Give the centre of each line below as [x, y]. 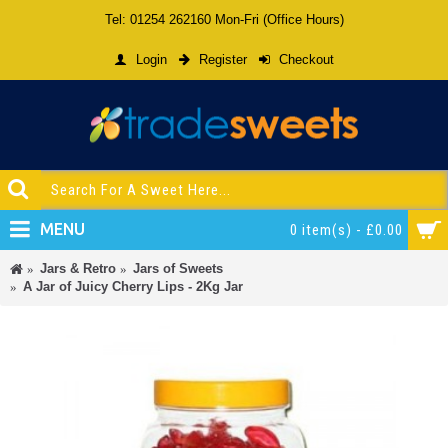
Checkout [306, 59]
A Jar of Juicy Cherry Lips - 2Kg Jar [133, 286]
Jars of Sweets [178, 268]
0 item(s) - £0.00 [346, 230]
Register [223, 59]
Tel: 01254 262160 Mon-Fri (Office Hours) [224, 19]
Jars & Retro [78, 268]
